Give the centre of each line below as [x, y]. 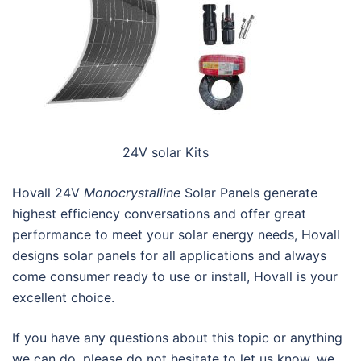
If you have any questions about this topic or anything [177, 338]
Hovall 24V [48, 193]
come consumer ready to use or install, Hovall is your [175, 277]
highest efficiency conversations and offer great [159, 214]
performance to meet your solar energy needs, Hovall [176, 235]
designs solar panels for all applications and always [169, 256]
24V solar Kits [165, 153]
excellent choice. [63, 298]
